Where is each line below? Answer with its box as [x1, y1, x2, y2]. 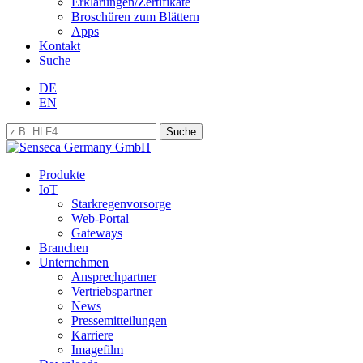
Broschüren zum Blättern [71, 10, 199, 24]
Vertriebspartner [71, 284, 152, 299]
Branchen [39, 241, 88, 255]
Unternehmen [39, 255, 109, 270]
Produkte [39, 168, 85, 182]
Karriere [71, 328, 113, 343]
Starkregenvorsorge [71, 197, 171, 211]
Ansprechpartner [71, 270, 156, 284]
